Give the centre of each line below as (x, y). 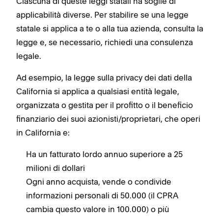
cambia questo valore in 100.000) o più (97, 209)
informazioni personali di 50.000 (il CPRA (102, 195)
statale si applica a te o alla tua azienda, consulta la (110, 28)
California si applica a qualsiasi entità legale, (98, 91)
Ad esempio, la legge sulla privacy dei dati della (104, 77)
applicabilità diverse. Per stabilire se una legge (102, 14)
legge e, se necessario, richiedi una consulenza (105, 42)
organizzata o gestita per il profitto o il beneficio (105, 105)
